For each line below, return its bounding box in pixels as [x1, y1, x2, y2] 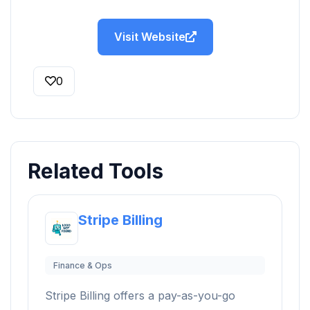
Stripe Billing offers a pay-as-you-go [45, 288, 235, 302]
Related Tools [28, 158, 163, 183]
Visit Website [113, 29, 185, 44]
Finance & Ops [53, 259, 112, 271]
